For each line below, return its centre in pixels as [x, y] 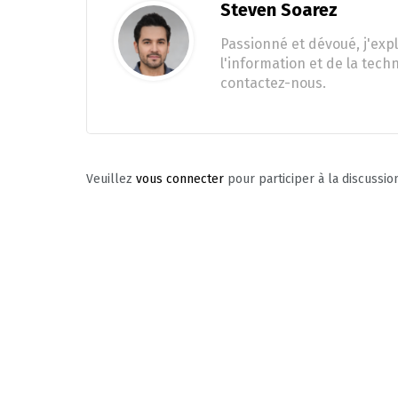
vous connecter [180, 179]
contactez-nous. [273, 83]
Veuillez [111, 179]
